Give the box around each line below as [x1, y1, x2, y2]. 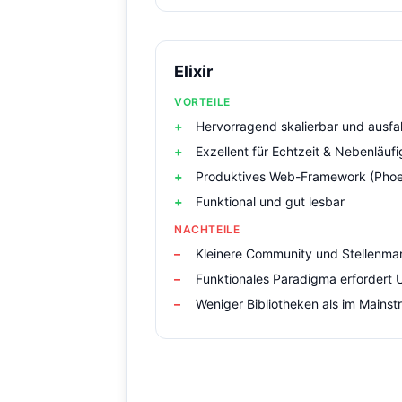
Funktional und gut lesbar [196, 194, 345, 209]
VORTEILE [174, 95, 231, 109]
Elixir [174, 62, 213, 81]
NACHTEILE [174, 223, 240, 236]
